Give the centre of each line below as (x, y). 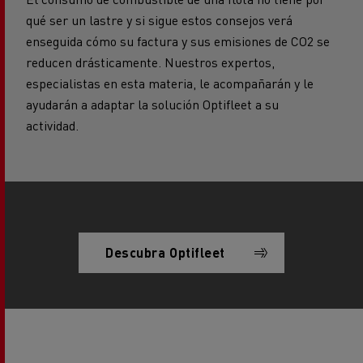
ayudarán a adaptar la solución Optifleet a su (152, 104)
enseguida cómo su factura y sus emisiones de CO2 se (178, 41)
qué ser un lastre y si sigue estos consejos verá (159, 19)
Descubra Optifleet (165, 253)
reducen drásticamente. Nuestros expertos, (150, 62)
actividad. (56, 125)
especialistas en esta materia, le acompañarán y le (170, 83)
